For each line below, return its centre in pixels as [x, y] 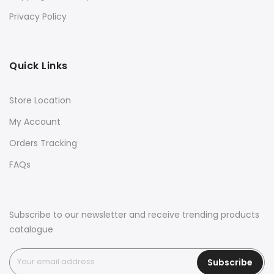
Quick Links [39, 66]
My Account [35, 122]
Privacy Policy [38, 17]
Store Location [40, 101]
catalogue [31, 230]
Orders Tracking [43, 143]
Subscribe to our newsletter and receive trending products [134, 215]
